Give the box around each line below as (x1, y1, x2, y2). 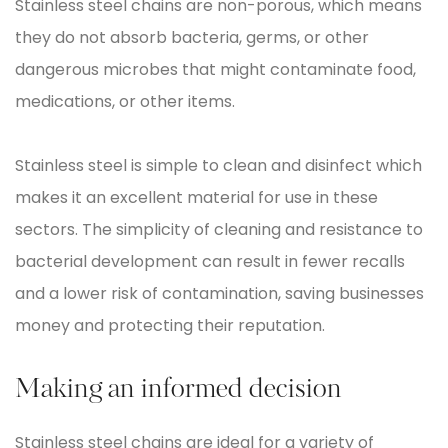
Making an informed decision (15, 378, 342, 403)
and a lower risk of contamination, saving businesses (15, 282, 424, 305)
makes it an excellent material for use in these (15, 186, 378, 209)
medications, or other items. (15, 90, 235, 113)
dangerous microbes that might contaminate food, (15, 58, 416, 81)
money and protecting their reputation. (15, 314, 325, 337)
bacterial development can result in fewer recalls (15, 250, 405, 273)
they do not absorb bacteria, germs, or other (15, 26, 369, 49)
